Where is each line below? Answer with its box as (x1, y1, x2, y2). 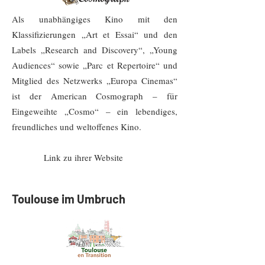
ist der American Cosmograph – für (12, 90, 177, 102)
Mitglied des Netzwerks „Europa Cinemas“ (12, 75, 177, 86)
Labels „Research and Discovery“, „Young (12, 44, 177, 56)
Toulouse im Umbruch (12, 192, 125, 206)
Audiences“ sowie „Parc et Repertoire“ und (12, 59, 177, 71)
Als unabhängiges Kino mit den (12, 13, 177, 25)
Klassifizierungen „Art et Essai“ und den (12, 28, 177, 40)
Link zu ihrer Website (12, 151, 123, 163)
